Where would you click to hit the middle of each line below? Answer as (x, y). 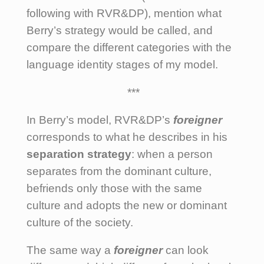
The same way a (70, 250)
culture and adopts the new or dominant (127, 205)
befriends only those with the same (114, 188)
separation (55, 154)
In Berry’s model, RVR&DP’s (100, 120)
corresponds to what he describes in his (127, 137)
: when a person (172, 154)
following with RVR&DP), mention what (124, 13)
